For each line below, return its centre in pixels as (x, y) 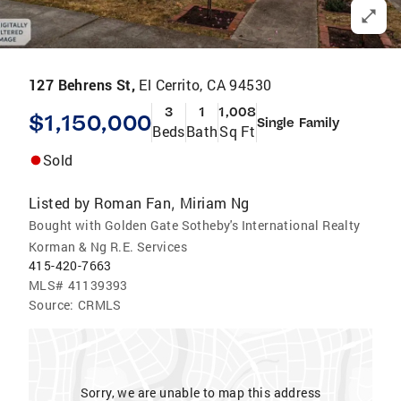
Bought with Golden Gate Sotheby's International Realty (195, 225)
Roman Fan (132, 203)
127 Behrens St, (84, 85)
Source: (51, 305)
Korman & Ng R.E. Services (108, 247)
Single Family (298, 123)
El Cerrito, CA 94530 (205, 85)
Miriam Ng (215, 203)
